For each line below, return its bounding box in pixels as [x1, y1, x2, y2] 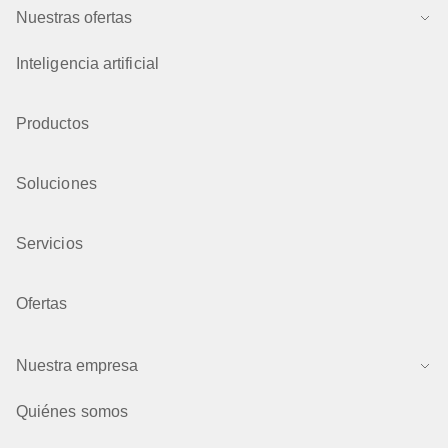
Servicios [16, 235, 83, 252]
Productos [16, 115, 89, 132]
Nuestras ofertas [16, 9, 132, 26]
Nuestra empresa [16, 357, 138, 374]
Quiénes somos [16, 403, 129, 420]
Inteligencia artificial [16, 55, 159, 72]
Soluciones [16, 175, 97, 192]
